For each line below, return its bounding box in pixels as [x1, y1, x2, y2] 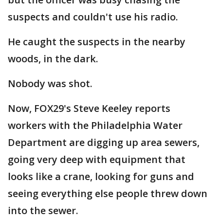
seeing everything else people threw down [8, 187, 207, 200]
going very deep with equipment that [8, 153, 185, 166]
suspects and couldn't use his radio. [8, 10, 178, 23]
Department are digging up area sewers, [8, 136, 200, 149]
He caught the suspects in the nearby [8, 35, 185, 48]
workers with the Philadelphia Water [8, 119, 182, 132]
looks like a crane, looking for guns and [8, 170, 194, 183]
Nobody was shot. [8, 77, 92, 90]
